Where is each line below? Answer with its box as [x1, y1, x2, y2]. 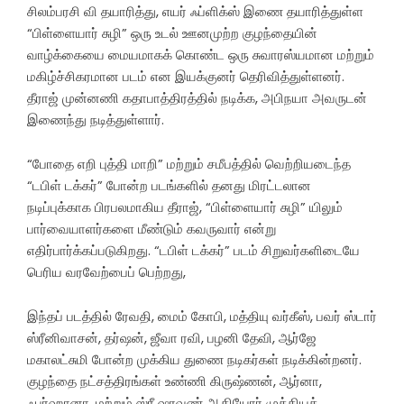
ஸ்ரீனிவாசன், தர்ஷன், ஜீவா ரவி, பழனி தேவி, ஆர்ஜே [27, 328, 317, 348]
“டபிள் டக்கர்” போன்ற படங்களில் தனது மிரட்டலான [27, 176, 311, 196]
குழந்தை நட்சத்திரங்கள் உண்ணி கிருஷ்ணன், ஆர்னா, [27, 372, 322, 391]
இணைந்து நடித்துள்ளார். [27, 110, 164, 130]
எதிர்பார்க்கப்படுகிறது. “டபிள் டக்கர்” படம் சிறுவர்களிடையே [27, 241, 360, 261]
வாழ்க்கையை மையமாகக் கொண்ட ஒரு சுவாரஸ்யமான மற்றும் [27, 45, 374, 65]
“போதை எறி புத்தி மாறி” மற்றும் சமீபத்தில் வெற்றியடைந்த [27, 154, 351, 174]
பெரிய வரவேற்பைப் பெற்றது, [27, 262, 186, 282]
